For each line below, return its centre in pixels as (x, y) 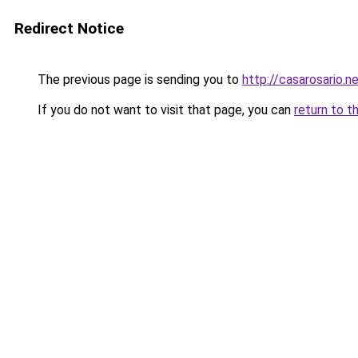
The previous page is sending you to (138, 80)
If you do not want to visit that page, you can (164, 110)
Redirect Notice (69, 28)
